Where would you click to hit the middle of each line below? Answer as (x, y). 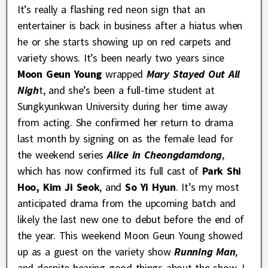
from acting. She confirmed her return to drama (125, 123)
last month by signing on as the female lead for (125, 139)
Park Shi (222, 171)
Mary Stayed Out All (194, 74)
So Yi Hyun (150, 187)
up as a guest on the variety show (94, 252)
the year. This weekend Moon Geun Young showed (130, 236)
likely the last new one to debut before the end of (131, 220)
